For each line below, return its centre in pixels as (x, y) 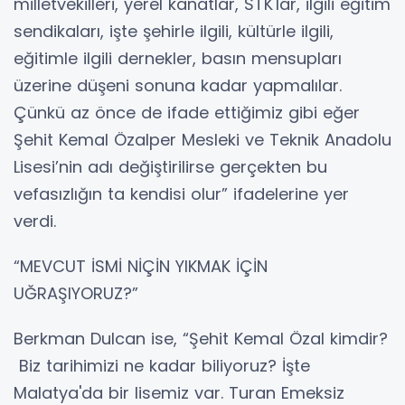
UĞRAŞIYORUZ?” (76, 293)
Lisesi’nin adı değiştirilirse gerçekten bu (170, 166)
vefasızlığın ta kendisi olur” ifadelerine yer (181, 193)
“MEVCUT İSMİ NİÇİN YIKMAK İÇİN (141, 266)
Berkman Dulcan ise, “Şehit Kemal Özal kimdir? (201, 338)
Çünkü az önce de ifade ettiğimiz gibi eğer (187, 112)
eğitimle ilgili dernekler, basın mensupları (178, 58)
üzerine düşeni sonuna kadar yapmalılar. (178, 85)
